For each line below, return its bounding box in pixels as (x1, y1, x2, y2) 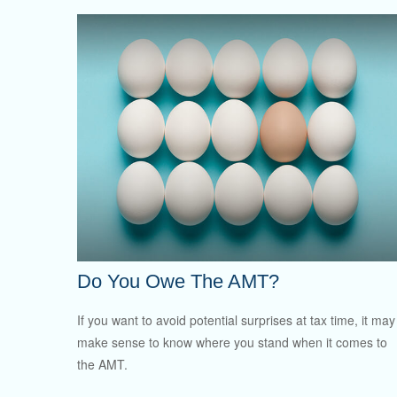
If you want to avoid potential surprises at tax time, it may (77, 311, 395, 330)
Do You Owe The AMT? (77, 269, 279, 292)
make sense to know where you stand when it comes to (77, 333, 387, 352)
